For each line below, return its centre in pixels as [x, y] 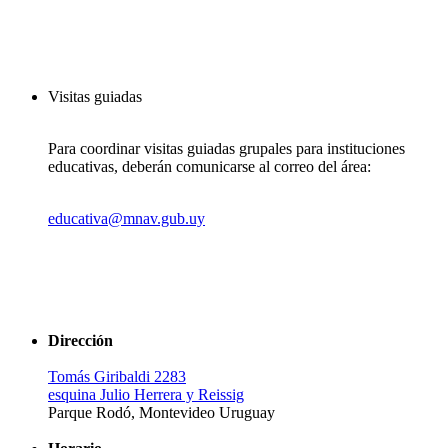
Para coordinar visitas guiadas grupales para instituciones [226, 148]
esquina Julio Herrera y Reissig [146, 394]
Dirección [80, 340]
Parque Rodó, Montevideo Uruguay [161, 412]
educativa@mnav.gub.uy [126, 218]
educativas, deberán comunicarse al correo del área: [209, 166]
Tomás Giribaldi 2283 [117, 376]
